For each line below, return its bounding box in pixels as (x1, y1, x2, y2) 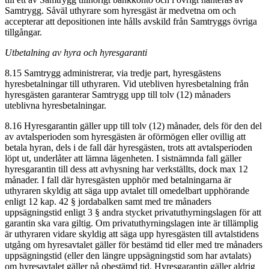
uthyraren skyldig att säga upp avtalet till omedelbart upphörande (5, 185, 249, 196)
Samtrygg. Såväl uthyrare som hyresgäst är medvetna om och (5, 5, 236, 16)
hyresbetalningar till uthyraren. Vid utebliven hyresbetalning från (5, 78, 249, 89)
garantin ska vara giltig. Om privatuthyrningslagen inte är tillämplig (5, 217, 258, 228)
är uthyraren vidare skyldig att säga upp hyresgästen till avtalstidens (5, 228, 259, 239)
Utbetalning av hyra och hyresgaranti (5, 47, 147, 58)
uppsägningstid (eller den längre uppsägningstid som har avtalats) (5, 250, 251, 261)
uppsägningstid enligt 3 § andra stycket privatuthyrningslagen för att (5, 207, 261, 217)
